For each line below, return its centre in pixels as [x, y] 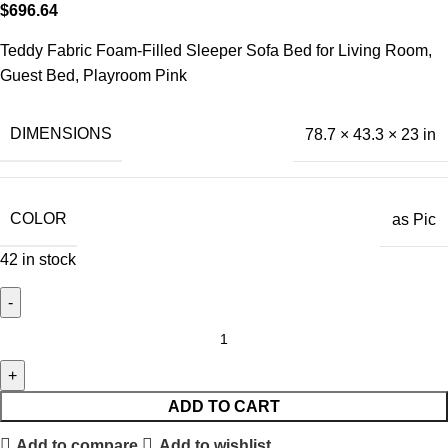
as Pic [414, 219]
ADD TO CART [224, 407]
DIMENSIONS [61, 134]
